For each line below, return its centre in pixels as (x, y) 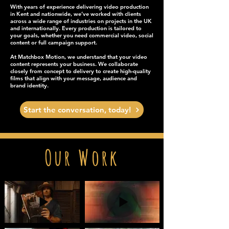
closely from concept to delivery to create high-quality (81, 71)
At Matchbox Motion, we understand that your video (79, 57)
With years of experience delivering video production (79, 7)
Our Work (82, 157)
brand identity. (29, 85)
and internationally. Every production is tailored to (76, 28)
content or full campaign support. (54, 42)
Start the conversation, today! (77, 110)
